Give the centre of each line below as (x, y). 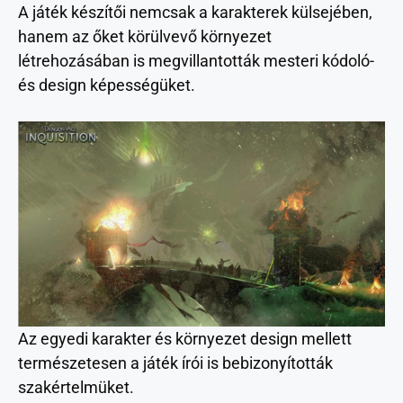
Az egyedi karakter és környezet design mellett (185, 338)
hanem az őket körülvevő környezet (145, 36)
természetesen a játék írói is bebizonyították (175, 363)
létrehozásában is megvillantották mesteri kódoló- (196, 60)
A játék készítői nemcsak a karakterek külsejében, (195, 12)
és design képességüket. (107, 85)
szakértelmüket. (76, 387)
